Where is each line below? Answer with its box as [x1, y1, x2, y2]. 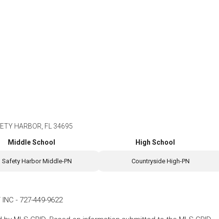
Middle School [7, 138, 55, 147]
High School [135, 138, 175, 147]
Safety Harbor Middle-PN [2, 157, 72, 165]
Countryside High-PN [131, 157, 190, 165]
